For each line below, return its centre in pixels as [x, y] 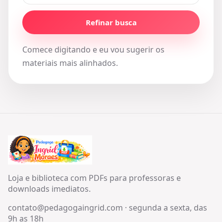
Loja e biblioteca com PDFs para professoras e [94, 178]
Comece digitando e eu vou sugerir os [93, 50]
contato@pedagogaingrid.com [65, 208]
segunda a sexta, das [168, 208]
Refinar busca [111, 22]
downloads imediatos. [49, 189]
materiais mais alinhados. [70, 63]
